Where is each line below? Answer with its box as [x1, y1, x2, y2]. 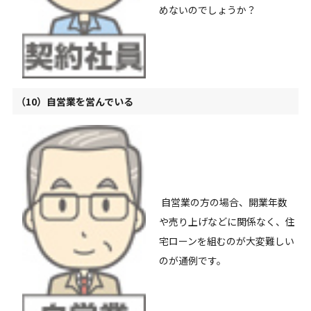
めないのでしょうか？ [158, 3, 256, 17]
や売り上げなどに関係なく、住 [158, 215, 295, 229]
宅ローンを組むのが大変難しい [158, 234, 294, 249]
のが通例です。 [158, 253, 226, 268]
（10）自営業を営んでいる [15, 94, 133, 109]
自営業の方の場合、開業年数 [158, 195, 287, 210]
